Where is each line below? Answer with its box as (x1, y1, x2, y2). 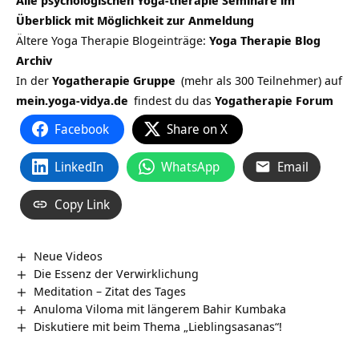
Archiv (16, 51, 52, 68)
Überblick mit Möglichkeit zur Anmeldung (16, 11, 254, 28)
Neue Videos (34, 247, 103, 264)
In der (16, 71, 52, 88)
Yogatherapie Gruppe (52, 71, 175, 88)
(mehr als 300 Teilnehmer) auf (178, 71, 342, 88)
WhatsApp (161, 157, 220, 175)
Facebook (54, 119, 109, 138)
